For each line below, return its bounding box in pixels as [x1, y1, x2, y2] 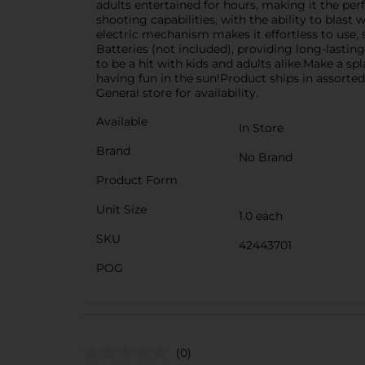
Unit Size [96, 201, 147, 217]
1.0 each [239, 208, 283, 223]
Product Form [96, 172, 178, 187]
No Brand [239, 149, 292, 165]
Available [96, 113, 147, 129]
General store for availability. [96, 85, 258, 100]
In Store [239, 120, 284, 135]
